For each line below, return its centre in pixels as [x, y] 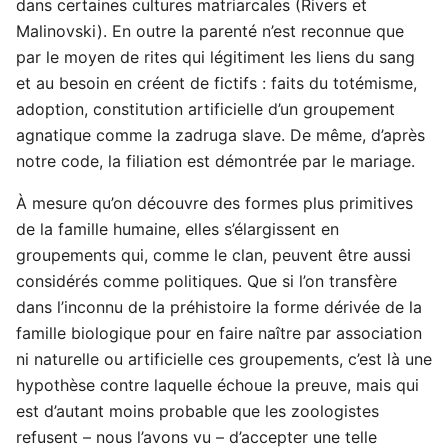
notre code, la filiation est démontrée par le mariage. [215, 161]
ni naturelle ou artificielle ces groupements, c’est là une [224, 359]
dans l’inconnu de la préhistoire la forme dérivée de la [219, 307]
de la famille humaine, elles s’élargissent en [177, 229]
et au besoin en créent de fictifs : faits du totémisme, [216, 83]
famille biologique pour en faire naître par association [219, 333]
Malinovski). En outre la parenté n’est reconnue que [210, 31]
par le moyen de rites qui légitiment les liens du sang [215, 57]
